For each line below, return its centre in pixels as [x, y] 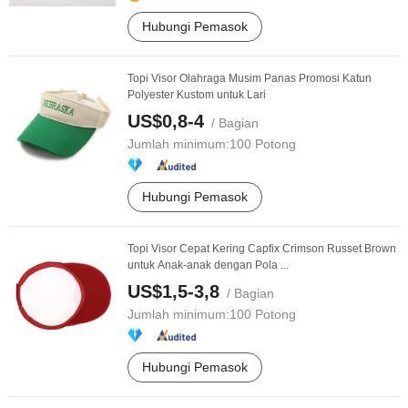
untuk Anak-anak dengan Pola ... [208, 265]
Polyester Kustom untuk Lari [197, 95]
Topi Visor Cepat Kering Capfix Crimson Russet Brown [262, 249]
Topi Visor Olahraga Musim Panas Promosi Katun [250, 78]
